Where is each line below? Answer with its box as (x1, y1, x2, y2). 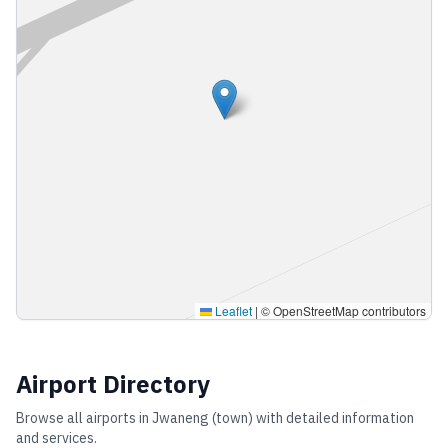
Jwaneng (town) (152, 409, 253, 427)
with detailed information (253, 409, 414, 427)
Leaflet (212, 302, 252, 319)
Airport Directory (16, 368, 210, 400)
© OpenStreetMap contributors (258, 302, 426, 319)
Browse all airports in (16, 409, 152, 427)
